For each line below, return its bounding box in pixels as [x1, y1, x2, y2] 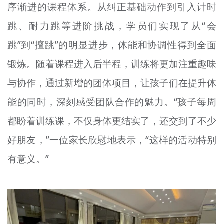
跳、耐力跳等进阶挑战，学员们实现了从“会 [7, 19, 217, 32]
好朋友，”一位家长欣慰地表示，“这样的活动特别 [7, 133, 217, 146]
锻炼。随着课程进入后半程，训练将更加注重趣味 [7, 57, 217, 70]
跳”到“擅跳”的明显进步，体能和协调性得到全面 [7, 38, 217, 51]
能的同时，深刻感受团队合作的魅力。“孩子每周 [7, 95, 217, 108]
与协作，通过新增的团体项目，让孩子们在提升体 [7, 76, 217, 89]
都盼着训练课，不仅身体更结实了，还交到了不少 [7, 114, 217, 127]
